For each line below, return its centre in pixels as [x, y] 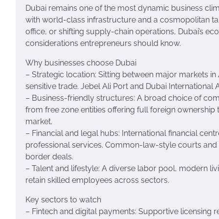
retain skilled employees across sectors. [97, 180]
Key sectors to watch [63, 200]
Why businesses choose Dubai [81, 63]
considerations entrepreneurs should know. [103, 43]
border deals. [49, 157]
